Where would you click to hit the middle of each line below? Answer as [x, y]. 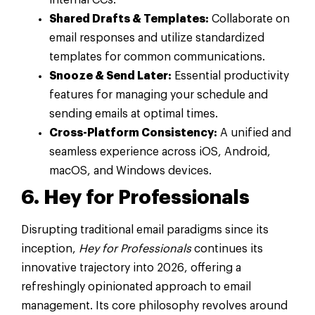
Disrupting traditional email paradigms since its [145, 230]
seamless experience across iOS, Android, [160, 152]
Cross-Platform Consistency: [133, 133]
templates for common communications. [157, 57]
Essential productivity [230, 76]
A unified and [254, 133]
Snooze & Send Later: [110, 76]
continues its [227, 249]
